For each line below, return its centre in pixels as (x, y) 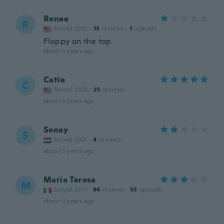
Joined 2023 (71, 89)
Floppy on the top (77, 41)
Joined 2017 (70, 189)
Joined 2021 (70, 139)
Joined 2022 (71, 28)
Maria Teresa (70, 180)
